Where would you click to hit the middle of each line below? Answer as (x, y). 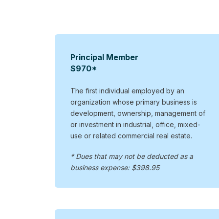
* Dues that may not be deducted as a (131, 156)
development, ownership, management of (138, 113)
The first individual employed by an (127, 90)
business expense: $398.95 (115, 167)
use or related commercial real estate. (131, 135)
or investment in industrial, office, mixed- (135, 124)
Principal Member (104, 57)
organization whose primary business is (133, 102)
